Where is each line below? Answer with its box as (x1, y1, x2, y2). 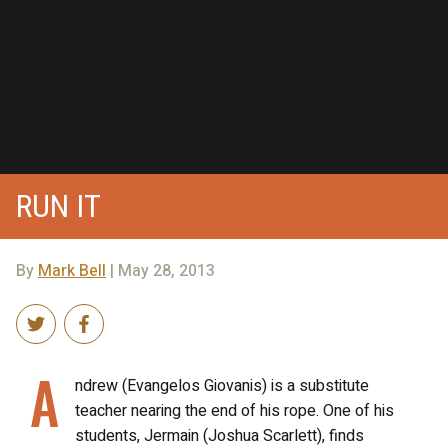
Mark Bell (38, 258, 106, 283)
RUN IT (16, 186, 101, 225)
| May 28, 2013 (106, 258, 215, 283)
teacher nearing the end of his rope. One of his (75, 398, 394, 423)
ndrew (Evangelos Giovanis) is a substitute (75, 373, 369, 398)
